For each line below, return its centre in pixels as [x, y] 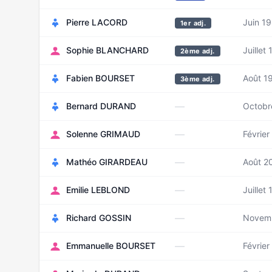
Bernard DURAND [101, 106]
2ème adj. [198, 51]
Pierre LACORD [97, 22]
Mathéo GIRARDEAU [107, 162]
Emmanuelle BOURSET [111, 246]
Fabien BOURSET [100, 78]
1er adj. [193, 23]
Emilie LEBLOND [98, 190]
